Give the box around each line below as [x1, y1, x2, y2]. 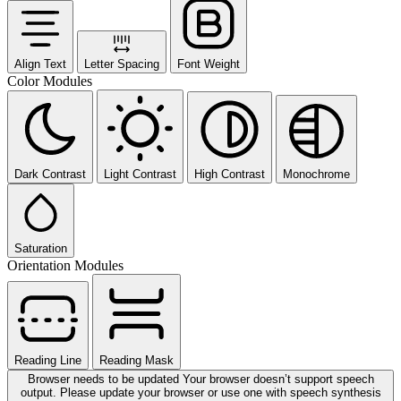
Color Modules [7, 73, 92, 90]
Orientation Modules [7, 258, 124, 274]
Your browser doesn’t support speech [182, 372, 374, 387]
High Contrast [194, 167, 265, 182]
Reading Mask [99, 354, 174, 368]
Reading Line [14, 354, 81, 368]
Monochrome [283, 167, 350, 182]
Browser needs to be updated [27, 372, 183, 387]
